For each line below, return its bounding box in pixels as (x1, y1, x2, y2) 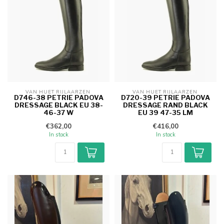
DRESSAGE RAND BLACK (123, 100, 208, 109)
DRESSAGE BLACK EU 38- (14, 100, 103, 109)
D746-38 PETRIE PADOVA (13, 93, 103, 101)
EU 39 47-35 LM (138, 108, 193, 116)
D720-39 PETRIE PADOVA (121, 93, 210, 101)
